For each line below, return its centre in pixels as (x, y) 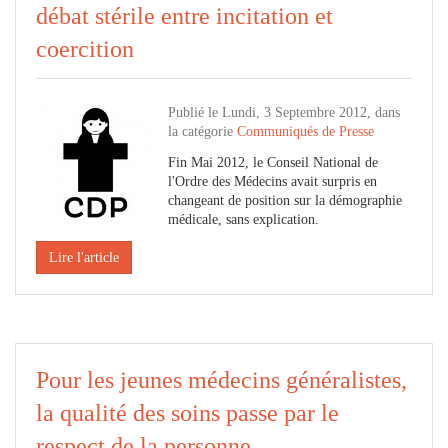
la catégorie (202, 131)
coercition (85, 49)
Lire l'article (84, 257)
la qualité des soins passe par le (187, 413)
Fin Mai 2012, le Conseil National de (273, 162)
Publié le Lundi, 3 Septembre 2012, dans (284, 112)
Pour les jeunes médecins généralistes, (221, 380)
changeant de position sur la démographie (285, 200)
